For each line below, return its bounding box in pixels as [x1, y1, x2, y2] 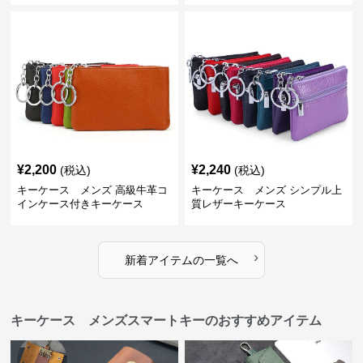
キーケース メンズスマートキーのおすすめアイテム [11, 314, 322, 327]
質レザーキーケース [190, 198, 286, 210]
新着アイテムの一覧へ [124, 254, 238, 267]
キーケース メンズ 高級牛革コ [17, 184, 169, 196]
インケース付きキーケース [17, 198, 144, 210]
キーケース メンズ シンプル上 [190, 184, 342, 196]
